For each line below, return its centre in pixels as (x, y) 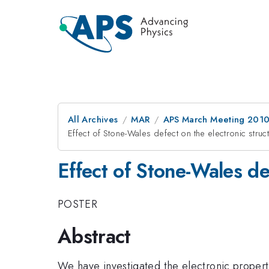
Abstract (94, 236)
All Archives (93, 119)
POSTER (78, 204)
